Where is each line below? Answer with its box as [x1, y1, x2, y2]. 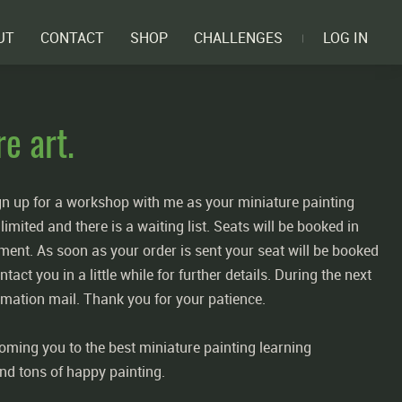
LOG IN [322, 28, 368, 48]
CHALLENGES [193, 28, 283, 48]
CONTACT [40, 28, 105, 48]
